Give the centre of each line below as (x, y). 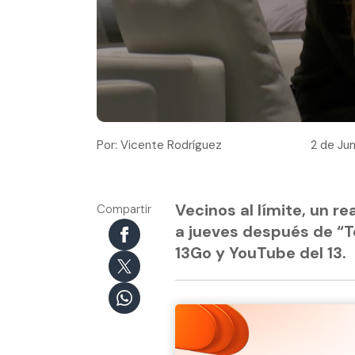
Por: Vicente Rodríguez (159, 145)
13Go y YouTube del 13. (261, 252)
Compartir (124, 209)
